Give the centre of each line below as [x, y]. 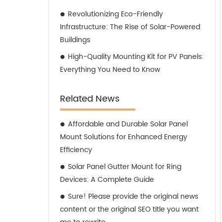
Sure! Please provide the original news [133, 196]
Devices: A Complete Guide [107, 180]
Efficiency [76, 150]
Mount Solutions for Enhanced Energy [124, 137]
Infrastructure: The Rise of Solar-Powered [130, 27]
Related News [90, 99]
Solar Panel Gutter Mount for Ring [125, 167]
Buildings [75, 40]
